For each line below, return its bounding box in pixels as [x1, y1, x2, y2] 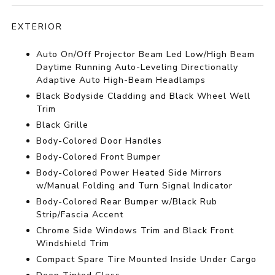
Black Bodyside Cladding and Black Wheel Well [36, 90, 251, 103]
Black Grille [36, 119, 89, 131]
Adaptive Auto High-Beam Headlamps [36, 74, 206, 87]
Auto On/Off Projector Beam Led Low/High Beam [36, 48, 255, 61]
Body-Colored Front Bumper [36, 151, 161, 163]
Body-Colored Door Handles [36, 135, 163, 147]
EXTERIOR [12, 21, 63, 33]
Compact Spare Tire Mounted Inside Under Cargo [36, 254, 257, 266]
